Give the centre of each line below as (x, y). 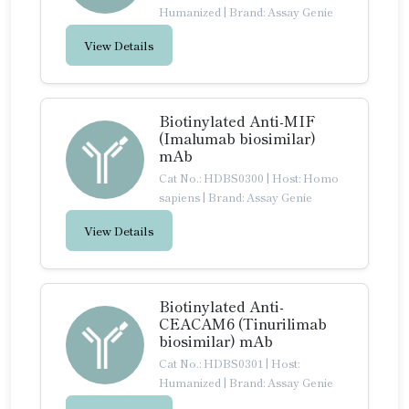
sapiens (179, 197)
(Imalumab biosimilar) (237, 138)
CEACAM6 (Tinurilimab (243, 323)
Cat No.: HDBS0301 (212, 363)
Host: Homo (305, 178)
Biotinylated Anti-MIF (237, 121)
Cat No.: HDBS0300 (213, 178)
